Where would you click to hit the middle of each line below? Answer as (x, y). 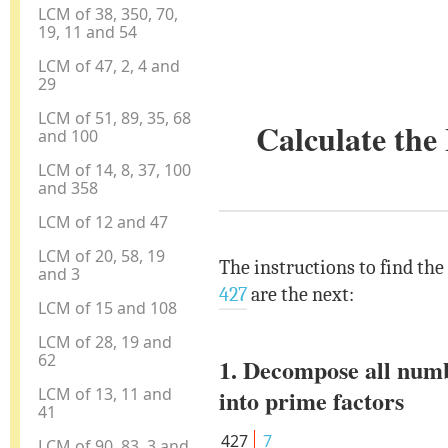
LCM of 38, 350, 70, (108, 13)
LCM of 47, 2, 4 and (109, 65)
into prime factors (311, 401)
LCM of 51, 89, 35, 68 (115, 117)
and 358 (68, 187)
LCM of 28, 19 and (105, 341)
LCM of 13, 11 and (105, 393)
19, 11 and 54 (88, 31)
